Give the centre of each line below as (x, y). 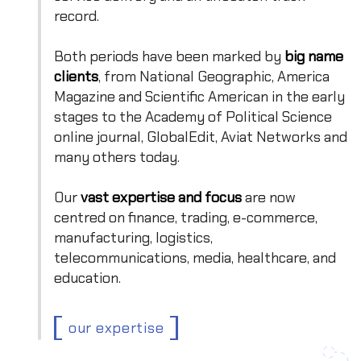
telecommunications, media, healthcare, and (195, 257)
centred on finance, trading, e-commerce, (186, 216)
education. (87, 277)
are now (269, 196)
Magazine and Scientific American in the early (199, 95)
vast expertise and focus (161, 196)
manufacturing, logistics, (133, 237)
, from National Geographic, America (214, 75)
